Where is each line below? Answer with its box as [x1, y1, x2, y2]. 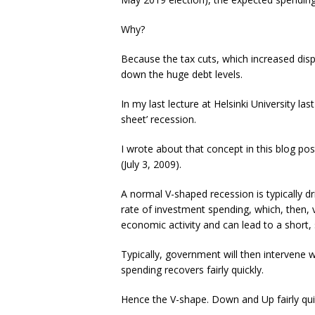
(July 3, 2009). [121, 157, 181, 172]
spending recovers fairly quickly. [121, 263, 264, 277]
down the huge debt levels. [121, 67, 243, 82]
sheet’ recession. [121, 112, 196, 127]
